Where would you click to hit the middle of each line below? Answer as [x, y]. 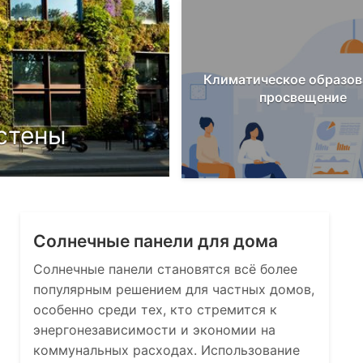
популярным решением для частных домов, [173, 289]
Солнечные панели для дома [155, 241]
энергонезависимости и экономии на [154, 330]
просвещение [303, 97]
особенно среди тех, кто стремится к [155, 310]
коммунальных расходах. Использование [166, 350]
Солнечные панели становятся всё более [165, 269]
